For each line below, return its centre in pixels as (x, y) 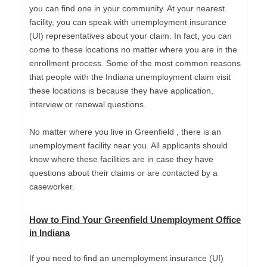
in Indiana (50, 232)
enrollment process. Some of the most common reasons (135, 63)
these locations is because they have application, (122, 90)
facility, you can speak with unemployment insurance (128, 22)
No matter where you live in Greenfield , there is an (125, 131)
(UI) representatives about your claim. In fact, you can (131, 35)
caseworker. (52, 186)
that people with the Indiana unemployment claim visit (130, 77)
